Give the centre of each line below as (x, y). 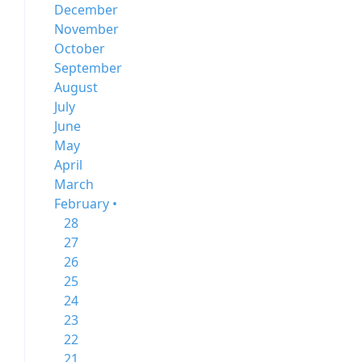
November (87, 29)
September (88, 68)
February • (86, 204)
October (80, 48)
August (76, 87)
